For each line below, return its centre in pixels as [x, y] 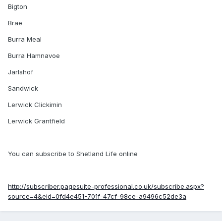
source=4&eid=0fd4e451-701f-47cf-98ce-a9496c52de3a [97, 196]
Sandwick [23, 88]
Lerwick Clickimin [35, 105]
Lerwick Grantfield [36, 121]
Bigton [18, 7]
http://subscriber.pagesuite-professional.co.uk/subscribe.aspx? [106, 187]
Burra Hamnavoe [34, 56]
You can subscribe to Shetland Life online [73, 154]
